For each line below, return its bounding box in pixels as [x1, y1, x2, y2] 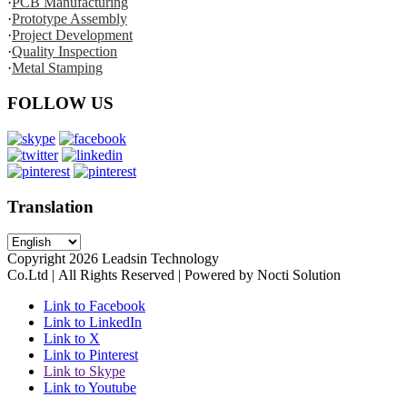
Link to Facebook [44, 298, 145, 314]
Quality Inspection [12, 44, 117, 60]
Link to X [44, 331, 100, 347]
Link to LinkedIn [44, 314, 142, 331]
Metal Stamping [12, 60, 103, 76]
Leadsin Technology [98, 251, 219, 267]
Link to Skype [44, 363, 125, 380]
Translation [7, 196, 94, 216]
